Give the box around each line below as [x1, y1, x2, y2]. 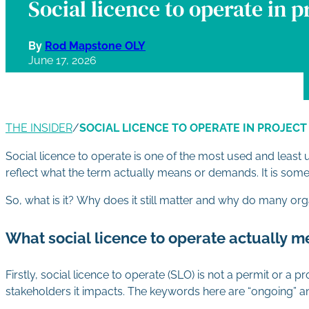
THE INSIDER [6, 121, 72, 135]
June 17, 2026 [28, 53, 97, 67]
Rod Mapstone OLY [45, 39, 146, 52]
